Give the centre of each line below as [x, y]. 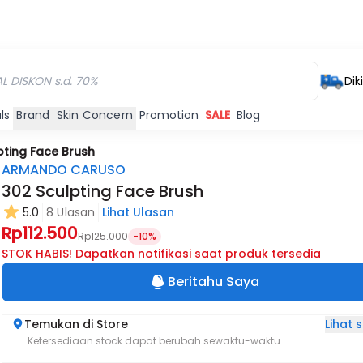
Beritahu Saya [214, 282]
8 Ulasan [70, 212]
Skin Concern [95, 115]
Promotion [169, 115]
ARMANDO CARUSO [64, 170]
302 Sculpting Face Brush [103, 191]
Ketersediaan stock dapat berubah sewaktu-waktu [154, 341]
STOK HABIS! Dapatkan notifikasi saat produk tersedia [162, 254]
